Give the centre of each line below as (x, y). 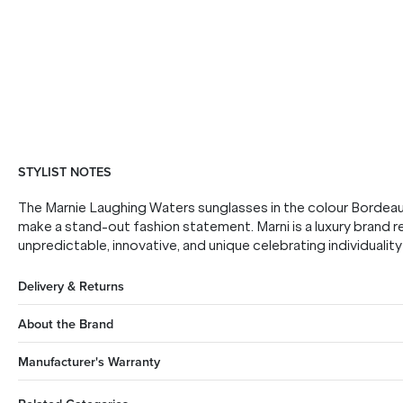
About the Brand (66, 323)
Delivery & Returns (71, 286)
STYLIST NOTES (65, 171)
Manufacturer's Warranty (89, 361)
